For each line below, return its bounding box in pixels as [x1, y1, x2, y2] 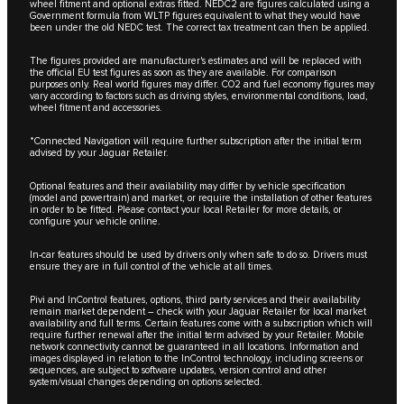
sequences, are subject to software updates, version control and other [30, 363, 326, 376]
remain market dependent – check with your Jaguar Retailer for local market [30, 305, 366, 317]
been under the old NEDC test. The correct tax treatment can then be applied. [30, 21, 370, 33]
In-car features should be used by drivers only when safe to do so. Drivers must [30, 248, 367, 261]
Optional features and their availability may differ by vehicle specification [30, 179, 345, 192]
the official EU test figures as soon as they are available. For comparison [30, 66, 336, 78]
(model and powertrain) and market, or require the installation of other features [30, 191, 372, 204]
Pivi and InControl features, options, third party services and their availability [30, 293, 360, 306]
